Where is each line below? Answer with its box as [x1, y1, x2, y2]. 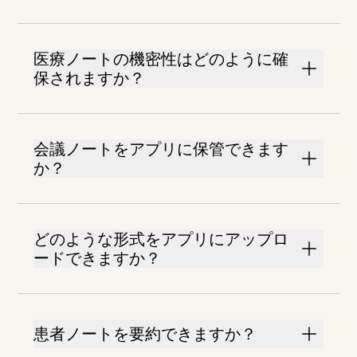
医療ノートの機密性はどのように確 [33, 49, 289, 69]
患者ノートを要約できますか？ [33, 324, 257, 344]
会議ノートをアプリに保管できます [33, 139, 289, 159]
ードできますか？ [33, 249, 162, 269]
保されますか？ [33, 69, 146, 88]
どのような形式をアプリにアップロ [33, 229, 289, 249]
